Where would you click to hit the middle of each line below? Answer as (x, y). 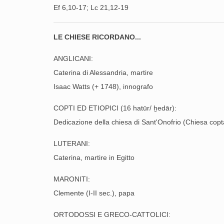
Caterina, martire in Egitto (94, 157)
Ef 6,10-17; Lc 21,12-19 (91, 7)
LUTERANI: (72, 143)
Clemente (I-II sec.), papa (94, 193)
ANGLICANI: (73, 58)
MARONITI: (72, 179)
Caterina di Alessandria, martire (103, 72)
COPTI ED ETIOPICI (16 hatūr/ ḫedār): (115, 108)
